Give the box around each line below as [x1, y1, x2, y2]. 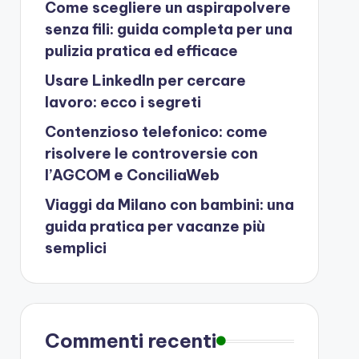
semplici [44, 239, 107, 257]
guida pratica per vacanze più [44, 217, 265, 236]
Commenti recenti [44, 329, 216, 353]
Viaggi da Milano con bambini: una [44, 196, 294, 214]
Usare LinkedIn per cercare [44, 71, 246, 90]
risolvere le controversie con [44, 144, 258, 163]
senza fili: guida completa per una [44, 20, 292, 38]
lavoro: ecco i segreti [44, 93, 201, 111]
